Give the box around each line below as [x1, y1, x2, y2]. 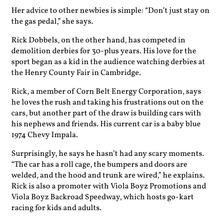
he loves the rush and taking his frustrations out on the [11, 97, 204, 108]
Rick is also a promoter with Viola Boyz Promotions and [11, 181, 206, 192]
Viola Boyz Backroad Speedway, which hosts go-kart [11, 191, 194, 203]
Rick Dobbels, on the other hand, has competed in [11, 35, 185, 46]
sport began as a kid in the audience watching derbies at [11, 56, 205, 68]
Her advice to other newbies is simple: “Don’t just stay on [11, 5, 210, 16]
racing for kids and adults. [11, 202, 102, 214]
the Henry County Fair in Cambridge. [11, 67, 141, 78]
